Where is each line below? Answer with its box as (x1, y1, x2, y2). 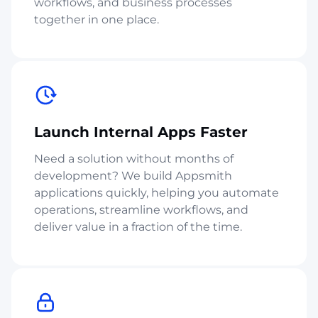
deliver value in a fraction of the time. (34, 219, 242, 234)
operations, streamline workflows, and (34, 202, 248, 216)
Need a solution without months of (34, 151, 234, 165)
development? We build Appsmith (34, 168, 232, 182)
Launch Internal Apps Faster (34, 123, 248, 141)
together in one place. (34, 12, 159, 26)
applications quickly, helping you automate (34, 185, 279, 199)
